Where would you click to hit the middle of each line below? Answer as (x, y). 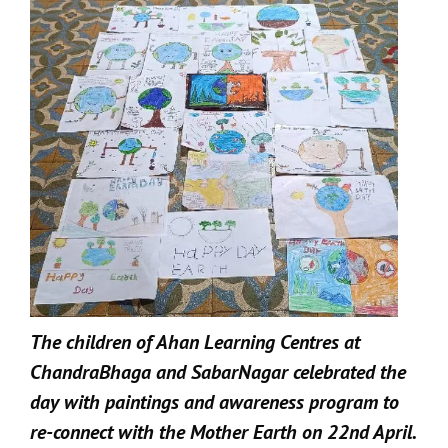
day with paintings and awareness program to (214, 401)
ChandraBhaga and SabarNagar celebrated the (218, 371)
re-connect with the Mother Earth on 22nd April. (222, 431)
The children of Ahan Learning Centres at (195, 341)
